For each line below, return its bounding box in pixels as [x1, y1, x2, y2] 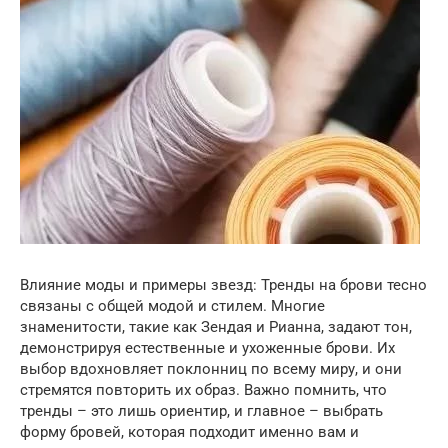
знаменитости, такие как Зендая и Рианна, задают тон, [20, 318, 412, 336]
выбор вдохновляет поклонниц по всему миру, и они [20, 360, 402, 378]
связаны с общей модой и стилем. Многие [20, 297, 325, 315]
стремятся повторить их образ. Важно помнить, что [20, 381, 387, 399]
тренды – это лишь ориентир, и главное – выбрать [20, 402, 383, 420]
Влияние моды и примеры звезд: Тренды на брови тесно [20, 276, 427, 294]
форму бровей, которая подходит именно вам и [20, 423, 359, 441]
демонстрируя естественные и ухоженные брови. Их [20, 339, 395, 357]
